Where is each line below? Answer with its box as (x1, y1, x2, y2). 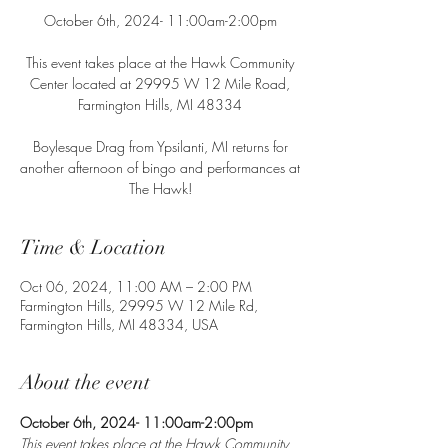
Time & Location (20, 235, 166, 260)
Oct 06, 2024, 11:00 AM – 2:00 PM (20, 277, 252, 296)
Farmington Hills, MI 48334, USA (20, 315, 218, 334)
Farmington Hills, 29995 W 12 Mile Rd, (20, 296, 258, 315)
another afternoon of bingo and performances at (20, 158, 300, 177)
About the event (20, 370, 150, 395)
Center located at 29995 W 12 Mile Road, (30, 74, 290, 93)
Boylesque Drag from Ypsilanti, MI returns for (32, 137, 288, 156)
